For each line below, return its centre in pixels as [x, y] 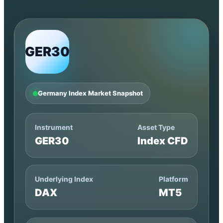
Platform [173, 179]
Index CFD [163, 141]
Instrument [54, 127]
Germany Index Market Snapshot [90, 93]
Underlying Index [64, 179]
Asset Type [156, 127]
